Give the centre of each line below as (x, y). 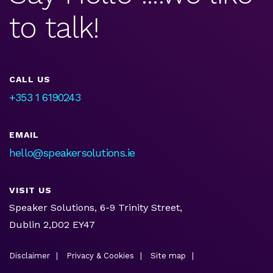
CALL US (30, 79)
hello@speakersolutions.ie (72, 152)
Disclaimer (30, 255)
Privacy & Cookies (100, 255)
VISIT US (30, 190)
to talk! (54, 27)
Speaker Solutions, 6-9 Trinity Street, (96, 207)
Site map (168, 255)
